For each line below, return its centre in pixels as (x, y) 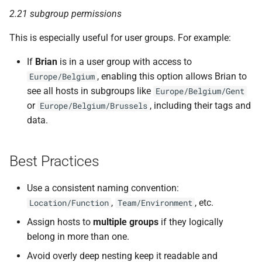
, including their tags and (200, 106)
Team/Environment (155, 203)
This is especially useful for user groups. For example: (120, 38)
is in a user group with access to (125, 62)
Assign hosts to (60, 222)
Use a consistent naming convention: (103, 188)
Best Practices (54, 161)
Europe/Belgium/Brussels (94, 106)
